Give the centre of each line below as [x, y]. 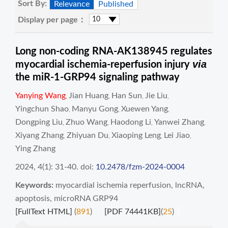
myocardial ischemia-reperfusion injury [104, 65]
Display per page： [52, 20]
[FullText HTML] [44, 212]
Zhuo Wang [87, 122]
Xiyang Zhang [39, 135]
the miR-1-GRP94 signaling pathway [97, 77]
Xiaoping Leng [136, 135]
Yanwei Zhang [179, 122]
